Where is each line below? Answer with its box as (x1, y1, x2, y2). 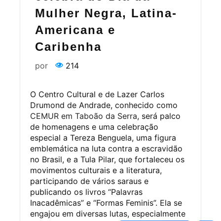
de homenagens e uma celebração (30, 122, 158, 132)
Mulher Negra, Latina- (35, 6, 177, 20)
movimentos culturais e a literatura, (30, 165, 162, 175)
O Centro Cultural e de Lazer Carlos (30, 89, 164, 99)
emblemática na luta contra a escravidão (30, 144, 183, 153)
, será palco (137, 111, 181, 121)
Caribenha (35, 40, 102, 53)
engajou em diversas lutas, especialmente (30, 209, 185, 219)
